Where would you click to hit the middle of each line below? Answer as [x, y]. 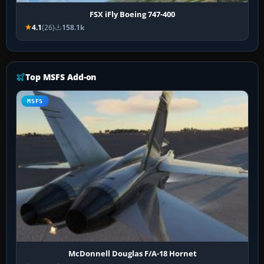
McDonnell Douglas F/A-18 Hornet [132, 253]
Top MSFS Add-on [61, 77]
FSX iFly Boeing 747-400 [133, 14]
